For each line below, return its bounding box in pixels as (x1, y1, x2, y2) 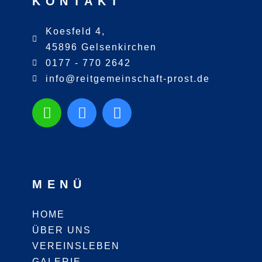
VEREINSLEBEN (32, 240, 120, 251)
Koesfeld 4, (45, 26, 105, 37)
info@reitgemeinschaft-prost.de (45, 74, 210, 84)
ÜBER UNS (32, 225, 91, 235)
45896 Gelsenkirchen (45, 42, 157, 53)
